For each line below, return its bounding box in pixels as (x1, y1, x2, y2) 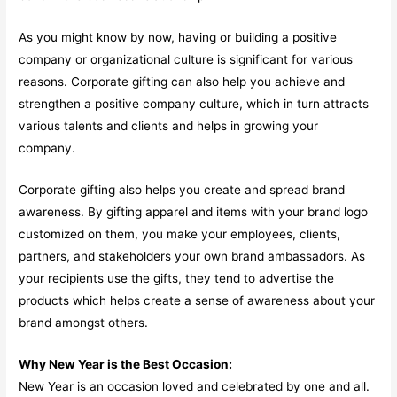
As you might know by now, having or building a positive (19, 30, 338, 45)
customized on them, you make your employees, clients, (19, 227, 341, 242)
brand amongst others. (19, 315, 149, 331)
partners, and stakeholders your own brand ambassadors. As (19, 249, 366, 264)
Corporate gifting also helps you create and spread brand (19, 183, 346, 198)
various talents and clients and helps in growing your (19, 119, 319, 134)
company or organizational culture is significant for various (19, 52, 354, 67)
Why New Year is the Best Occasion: (19, 356, 233, 371)
